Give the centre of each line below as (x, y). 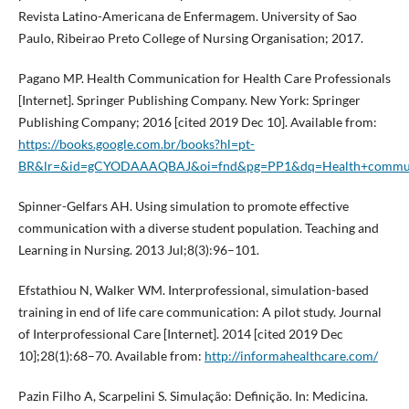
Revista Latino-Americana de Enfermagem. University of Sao (187, 16)
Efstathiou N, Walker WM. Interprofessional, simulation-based (193, 290)
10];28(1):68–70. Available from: (111, 356)
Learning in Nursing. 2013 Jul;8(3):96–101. (138, 250)
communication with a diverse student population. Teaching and (198, 228)
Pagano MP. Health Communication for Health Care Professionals (204, 79)
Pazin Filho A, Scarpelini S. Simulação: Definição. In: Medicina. (193, 396)
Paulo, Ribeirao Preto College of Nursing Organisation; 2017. (190, 38)
